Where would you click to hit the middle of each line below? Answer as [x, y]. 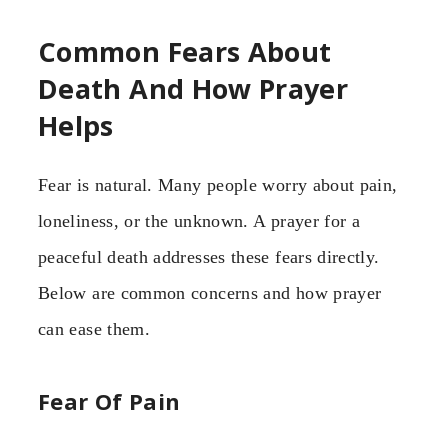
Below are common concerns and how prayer [210, 292]
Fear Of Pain [109, 401]
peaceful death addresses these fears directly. [209, 256]
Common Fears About [185, 52]
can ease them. [94, 328]
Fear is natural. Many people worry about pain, [218, 184]
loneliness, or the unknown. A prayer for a [199, 220]
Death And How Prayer [193, 89]
